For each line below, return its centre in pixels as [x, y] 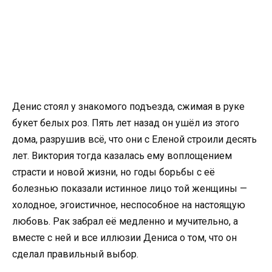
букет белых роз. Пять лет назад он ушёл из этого [126, 123]
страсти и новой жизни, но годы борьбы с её [114, 172]
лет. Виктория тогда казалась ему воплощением [122, 156]
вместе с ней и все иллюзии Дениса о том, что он [124, 238]
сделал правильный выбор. [75, 254]
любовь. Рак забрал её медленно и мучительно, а [125, 221]
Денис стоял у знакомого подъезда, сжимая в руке [128, 107]
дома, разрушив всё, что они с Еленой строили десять [134, 139]
